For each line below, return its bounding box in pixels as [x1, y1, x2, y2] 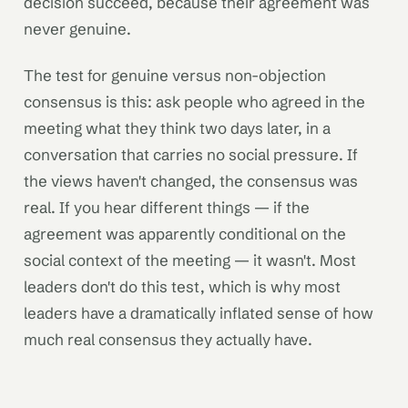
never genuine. [24, 18, 131, 38]
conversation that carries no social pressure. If [24, 145, 358, 165]
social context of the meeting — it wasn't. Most [24, 250, 356, 270]
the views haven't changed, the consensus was [24, 171, 358, 191]
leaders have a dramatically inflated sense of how [24, 303, 373, 323]
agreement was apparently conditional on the [24, 224, 346, 244]
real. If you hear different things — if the [24, 198, 310, 218]
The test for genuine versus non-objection [24, 66, 326, 86]
